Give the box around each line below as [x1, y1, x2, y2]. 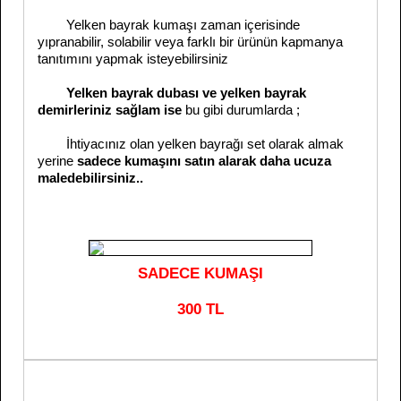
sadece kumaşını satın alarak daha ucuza [77, 153, 331, 168]
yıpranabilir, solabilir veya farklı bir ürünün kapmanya [38, 34, 343, 49]
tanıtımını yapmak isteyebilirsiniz [38, 51, 228, 66]
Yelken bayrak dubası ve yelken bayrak [66, 85, 306, 100]
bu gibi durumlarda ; [185, 102, 300, 117]
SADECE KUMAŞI [138, 265, 263, 282]
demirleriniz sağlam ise [38, 102, 185, 117]
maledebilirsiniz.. [38, 170, 143, 185]
